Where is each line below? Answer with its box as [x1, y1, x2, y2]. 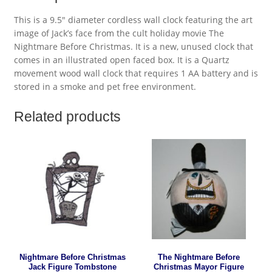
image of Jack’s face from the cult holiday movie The [13, 27, 224, 39]
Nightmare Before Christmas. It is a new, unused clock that [13, 41, 253, 53]
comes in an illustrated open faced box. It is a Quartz [13, 54, 229, 66]
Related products [13, 108, 121, 124]
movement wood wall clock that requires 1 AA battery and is [13, 67, 258, 80]
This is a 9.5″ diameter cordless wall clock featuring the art [13, 14, 253, 26]
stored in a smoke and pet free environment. [13, 81, 196, 93]
